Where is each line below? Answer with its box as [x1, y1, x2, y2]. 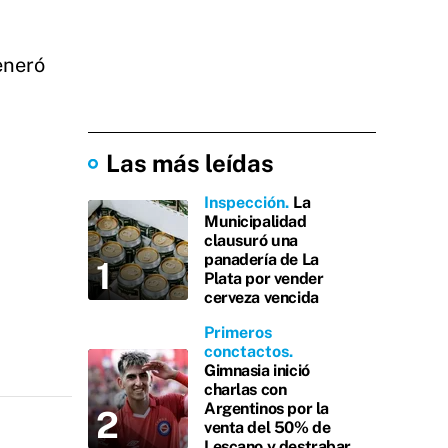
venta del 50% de [204, 418, 331, 437]
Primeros [204, 323, 272, 342]
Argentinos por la [204, 399, 329, 418]
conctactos [204, 342, 289, 361]
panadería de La [204, 250, 319, 269]
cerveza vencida [204, 288, 319, 307]
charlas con [204, 380, 287, 399]
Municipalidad [204, 212, 307, 231]
